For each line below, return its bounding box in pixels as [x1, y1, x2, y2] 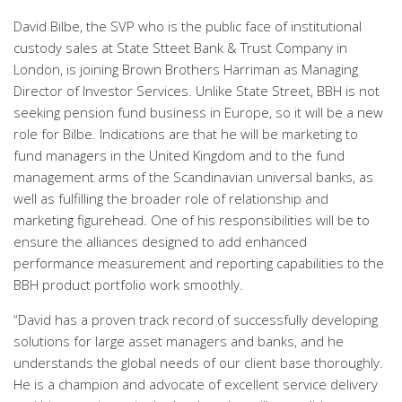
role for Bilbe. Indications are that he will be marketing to [13, 125, 358, 143]
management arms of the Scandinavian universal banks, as [13, 168, 373, 186]
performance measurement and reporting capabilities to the [13, 254, 384, 272]
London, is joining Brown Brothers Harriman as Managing [13, 60, 358, 78]
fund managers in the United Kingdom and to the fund [13, 146, 345, 164]
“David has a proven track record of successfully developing [13, 310, 378, 328]
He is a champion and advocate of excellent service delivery [13, 375, 378, 393]
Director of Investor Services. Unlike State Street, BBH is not [13, 82, 380, 100]
